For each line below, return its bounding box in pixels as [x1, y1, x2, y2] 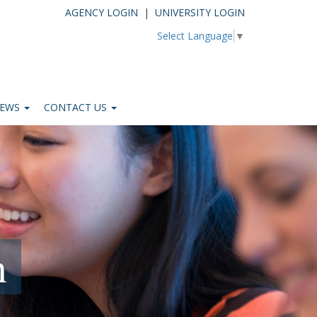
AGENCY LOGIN [65, 6, 138, 19]
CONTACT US [44, 100, 110, 114]
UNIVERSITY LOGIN [155, 6, 245, 19]
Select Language [157, 29, 233, 43]
